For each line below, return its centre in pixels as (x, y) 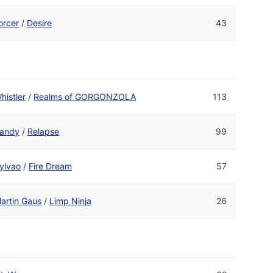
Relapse (44, 131)
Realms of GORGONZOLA (85, 96)
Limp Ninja (71, 200)
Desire (40, 23)
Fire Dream (51, 166)
